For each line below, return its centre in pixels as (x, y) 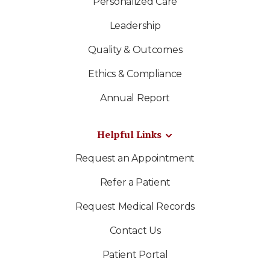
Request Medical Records (135, 206)
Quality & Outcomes (135, 49)
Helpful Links (129, 134)
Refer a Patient (135, 182)
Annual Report (135, 98)
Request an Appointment (135, 158)
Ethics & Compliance (135, 74)
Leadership (135, 25)
